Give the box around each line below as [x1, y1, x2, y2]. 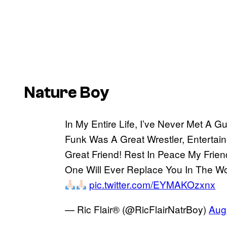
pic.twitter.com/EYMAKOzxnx [89, 177, 216, 191]
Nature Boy [24, 84, 109, 102]
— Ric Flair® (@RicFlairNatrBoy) [65, 202, 209, 216]
